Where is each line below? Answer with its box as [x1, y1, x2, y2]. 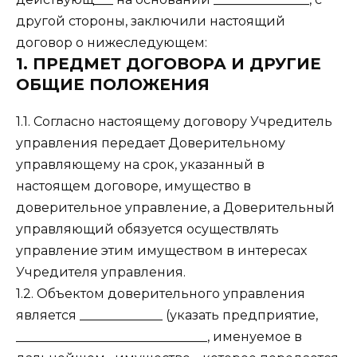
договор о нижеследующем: [16, 35, 207, 51]
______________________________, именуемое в [16, 329, 302, 345]
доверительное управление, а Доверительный [16, 200, 335, 216]
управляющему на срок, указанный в [16, 157, 265, 173]
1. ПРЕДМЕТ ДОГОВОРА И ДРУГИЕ [16, 54, 321, 74]
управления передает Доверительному [16, 135, 285, 151]
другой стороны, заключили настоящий [16, 14, 285, 29]
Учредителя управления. [16, 265, 186, 280]
